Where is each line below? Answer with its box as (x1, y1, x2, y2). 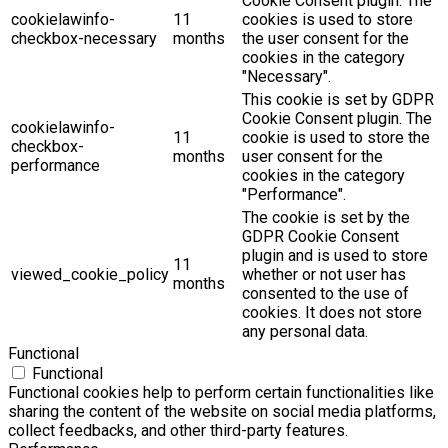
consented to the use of (242, 284, 409, 304)
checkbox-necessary (11, 29, 157, 49)
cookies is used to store (242, 10, 413, 30)
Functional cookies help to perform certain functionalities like (8, 383, 434, 403)
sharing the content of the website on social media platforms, (8, 402, 436, 422)
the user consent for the (242, 29, 409, 49)
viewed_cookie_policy (11, 265, 169, 285)
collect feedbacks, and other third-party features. (8, 421, 348, 441)
